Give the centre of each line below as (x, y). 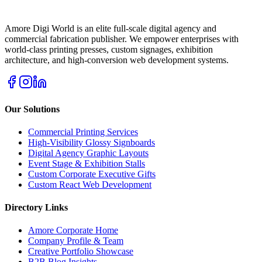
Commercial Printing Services (83, 132)
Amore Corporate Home (73, 230)
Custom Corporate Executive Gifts (92, 174)
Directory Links (36, 208)
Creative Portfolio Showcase (81, 251)
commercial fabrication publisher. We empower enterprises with (122, 39)
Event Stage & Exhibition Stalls (87, 163)
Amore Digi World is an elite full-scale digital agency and (111, 29)
